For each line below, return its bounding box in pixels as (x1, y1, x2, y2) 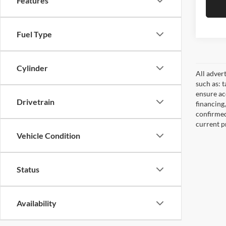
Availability (17, 198, 56, 208)
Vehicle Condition (17, 131, 80, 140)
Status (17, 164, 39, 174)
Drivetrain (17, 97, 54, 106)
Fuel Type (17, 29, 52, 39)
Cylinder (17, 63, 48, 73)
